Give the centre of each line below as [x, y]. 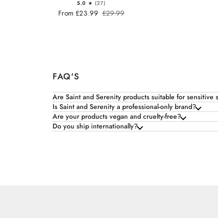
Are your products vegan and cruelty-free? [117, 117]
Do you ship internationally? [95, 126]
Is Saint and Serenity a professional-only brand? [124, 107]
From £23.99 [78, 13]
